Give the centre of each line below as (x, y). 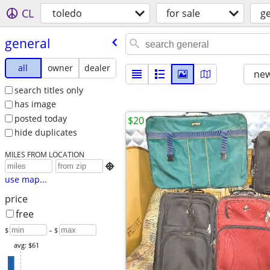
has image (35, 104)
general (27, 43)
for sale (183, 13)
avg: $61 (26, 245)
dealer (98, 67)
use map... (26, 180)
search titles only (49, 90)
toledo (67, 13)
